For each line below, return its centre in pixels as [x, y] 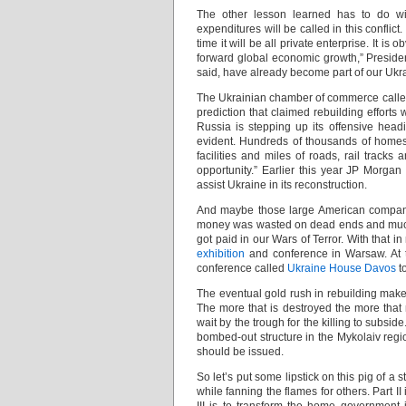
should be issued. [240, 352]
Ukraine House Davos [342, 268]
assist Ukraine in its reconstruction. [282, 185]
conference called [242, 268]
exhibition [221, 254]
